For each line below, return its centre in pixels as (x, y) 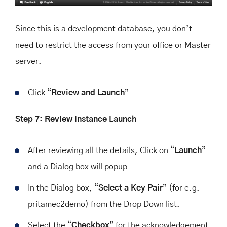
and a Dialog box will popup (78, 167)
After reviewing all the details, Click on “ (101, 151)
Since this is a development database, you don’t (104, 29)
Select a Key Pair (130, 188)
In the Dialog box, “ (63, 188)
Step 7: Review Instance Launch (76, 119)
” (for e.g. (181, 188)
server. (28, 62)
